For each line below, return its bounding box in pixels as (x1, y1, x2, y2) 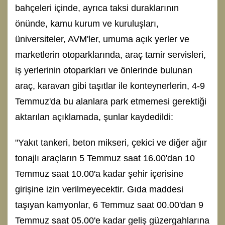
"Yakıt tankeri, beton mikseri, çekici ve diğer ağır (15, 137, 207, 148)
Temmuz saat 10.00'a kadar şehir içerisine (15, 168, 183, 179)
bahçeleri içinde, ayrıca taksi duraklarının (15, 3, 179, 13)
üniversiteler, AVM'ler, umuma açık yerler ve (15, 34, 189, 44)
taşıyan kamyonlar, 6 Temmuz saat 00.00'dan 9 (15, 199, 203, 210)
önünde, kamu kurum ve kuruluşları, (15, 18, 159, 29)
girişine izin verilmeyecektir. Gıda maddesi (15, 184, 183, 194)
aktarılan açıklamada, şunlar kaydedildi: (15, 111, 173, 122)
